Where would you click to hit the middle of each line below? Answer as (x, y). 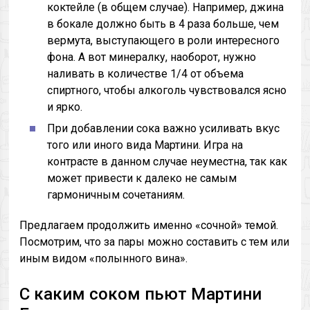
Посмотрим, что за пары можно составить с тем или (155, 242)
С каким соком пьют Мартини (141, 294)
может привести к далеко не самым (142, 178)
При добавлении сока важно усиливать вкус (164, 128)
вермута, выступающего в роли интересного (164, 40)
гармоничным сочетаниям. (116, 195)
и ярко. (65, 107)
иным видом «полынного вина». (104, 258)
